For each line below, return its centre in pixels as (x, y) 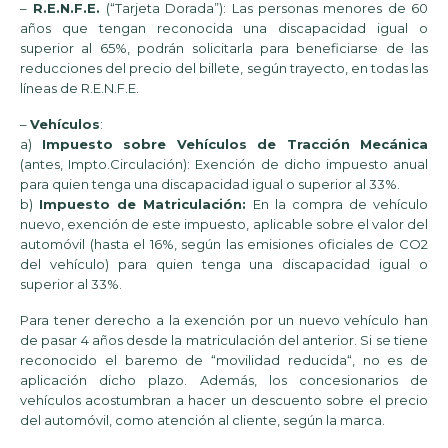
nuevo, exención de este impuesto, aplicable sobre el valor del (224, 224)
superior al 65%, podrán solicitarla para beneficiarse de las (224, 47)
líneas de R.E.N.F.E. (79, 87)
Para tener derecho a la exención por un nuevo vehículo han (224, 320)
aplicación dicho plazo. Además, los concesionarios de (224, 380)
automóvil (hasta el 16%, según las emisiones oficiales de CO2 (224, 244)
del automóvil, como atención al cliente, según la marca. (202, 420)
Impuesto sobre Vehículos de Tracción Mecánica (234, 144)
